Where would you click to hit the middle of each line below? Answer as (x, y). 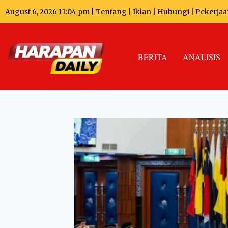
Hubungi (173, 12)
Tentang (111, 12)
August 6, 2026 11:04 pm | (50, 12)
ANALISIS (202, 56)
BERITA (153, 56)
